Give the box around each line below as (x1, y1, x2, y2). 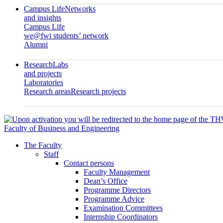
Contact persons (64, 159, 114, 167)
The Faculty (24, 141, 62, 149)
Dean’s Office (84, 177, 127, 185)
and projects (24, 69, 62, 78)
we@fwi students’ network (24, 31, 109, 40)
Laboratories (24, 78, 63, 87)
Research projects (71, 87, 126, 96)
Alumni (24, 40, 48, 49)
